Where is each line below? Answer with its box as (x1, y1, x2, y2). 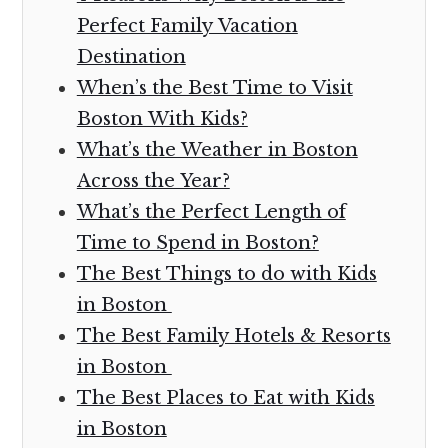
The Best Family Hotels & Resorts (76, 324, 391, 347)
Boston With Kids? (76, 107, 248, 130)
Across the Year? (76, 169, 230, 192)
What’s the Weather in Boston (76, 138, 358, 161)
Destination (76, 45, 186, 68)
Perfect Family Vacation (76, 14, 298, 37)
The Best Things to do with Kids (76, 262, 377, 285)
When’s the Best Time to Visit (76, 76, 353, 99)
